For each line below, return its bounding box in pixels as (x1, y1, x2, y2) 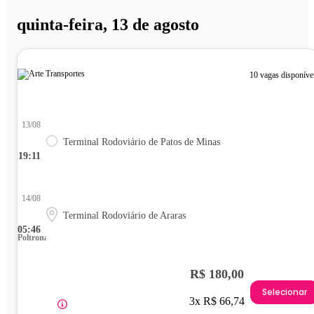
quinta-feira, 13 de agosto (17, 15, 199, 34)
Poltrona (18, 233, 48, 243)
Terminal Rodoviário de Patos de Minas (63, 137, 220, 148)
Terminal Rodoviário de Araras (63, 210, 186, 221)
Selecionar (262, 285, 307, 298)
